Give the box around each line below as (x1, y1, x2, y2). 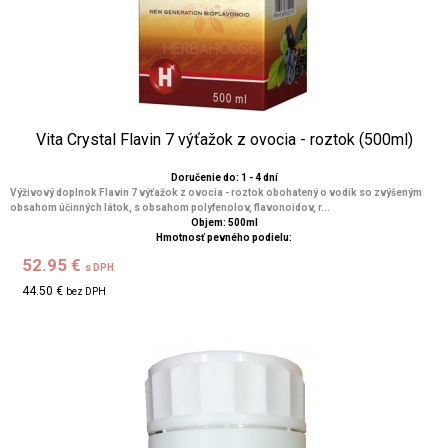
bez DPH (66, 286, 107, 297)
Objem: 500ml (190, 217, 258, 228)
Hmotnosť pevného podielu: (156, 232, 292, 243)
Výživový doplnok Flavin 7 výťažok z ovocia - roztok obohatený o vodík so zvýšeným (10, 187, 422, 198)
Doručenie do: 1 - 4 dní (170, 172, 278, 183)
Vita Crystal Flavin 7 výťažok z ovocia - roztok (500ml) (35, 130, 413, 149)
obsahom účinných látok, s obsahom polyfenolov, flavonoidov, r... (10, 202, 330, 213)
